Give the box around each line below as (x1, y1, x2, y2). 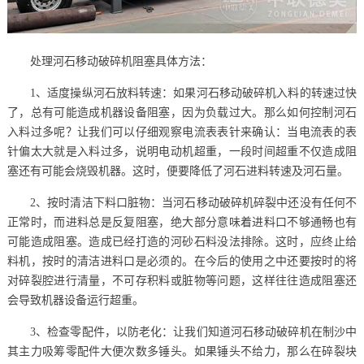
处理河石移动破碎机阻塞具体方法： (29, 55, 212, 68)
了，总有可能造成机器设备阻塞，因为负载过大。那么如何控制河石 (6, 106, 357, 119)
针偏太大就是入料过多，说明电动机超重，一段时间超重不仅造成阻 (6, 145, 357, 158)
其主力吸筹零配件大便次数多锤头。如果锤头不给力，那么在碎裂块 (6, 345, 357, 358)
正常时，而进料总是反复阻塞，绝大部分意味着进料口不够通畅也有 (6, 216, 357, 229)
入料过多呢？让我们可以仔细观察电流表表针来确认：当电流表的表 (6, 126, 357, 139)
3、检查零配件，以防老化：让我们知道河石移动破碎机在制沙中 (29, 326, 357, 339)
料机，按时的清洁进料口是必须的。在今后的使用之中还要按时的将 (6, 255, 357, 268)
